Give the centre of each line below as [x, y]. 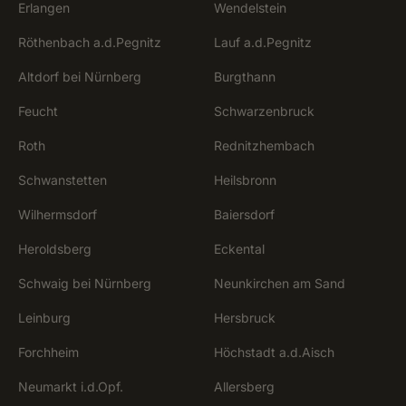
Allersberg [244, 387]
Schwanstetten [63, 180]
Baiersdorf [244, 214]
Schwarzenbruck [264, 111]
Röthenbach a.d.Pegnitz [90, 42]
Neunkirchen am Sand [280, 283]
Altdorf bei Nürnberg [80, 77]
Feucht [38, 111]
